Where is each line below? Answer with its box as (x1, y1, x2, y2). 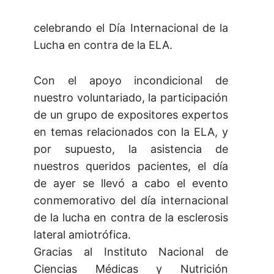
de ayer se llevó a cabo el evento (34, 177, 228, 190)
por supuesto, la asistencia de (34, 143, 228, 156)
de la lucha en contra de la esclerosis (34, 211, 228, 224)
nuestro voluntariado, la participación (34, 91, 228, 105)
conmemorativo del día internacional (34, 194, 228, 207)
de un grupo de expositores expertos (34, 108, 228, 122)
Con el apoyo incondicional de (34, 74, 228, 87)
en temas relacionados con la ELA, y (34, 125, 228, 139)
